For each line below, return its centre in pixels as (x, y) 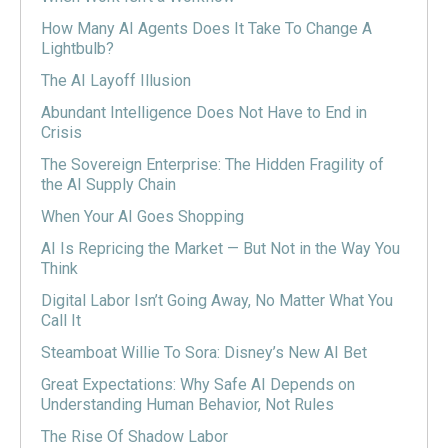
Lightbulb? (77, 48)
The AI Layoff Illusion (116, 80)
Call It (61, 320)
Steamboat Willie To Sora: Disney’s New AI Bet (204, 352)
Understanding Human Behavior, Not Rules (187, 404)
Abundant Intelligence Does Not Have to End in (204, 112)
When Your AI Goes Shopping (142, 216)
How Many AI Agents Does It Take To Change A (206, 28)
